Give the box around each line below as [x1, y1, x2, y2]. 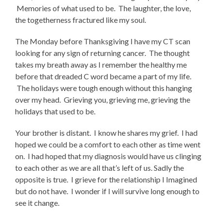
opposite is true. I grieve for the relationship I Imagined [15, 175, 198, 184]
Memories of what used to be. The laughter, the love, [15, 3, 191, 13]
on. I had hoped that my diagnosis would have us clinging [15, 151, 202, 161]
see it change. [15, 198, 60, 208]
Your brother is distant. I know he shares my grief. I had [15, 128, 198, 138]
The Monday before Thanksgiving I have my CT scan [15, 36, 191, 46]
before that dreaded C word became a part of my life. [15, 72, 192, 81]
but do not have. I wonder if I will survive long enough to [15, 186, 200, 196]
